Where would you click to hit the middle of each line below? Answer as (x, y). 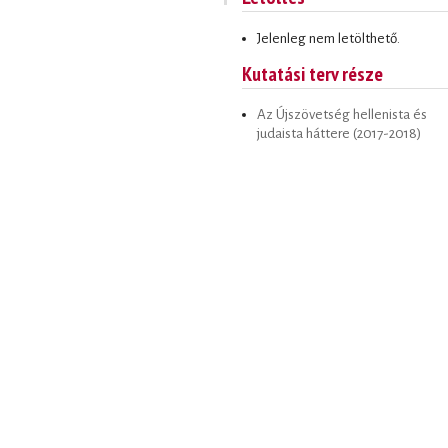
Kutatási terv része (312, 73)
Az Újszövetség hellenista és (342, 115)
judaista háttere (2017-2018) (339, 134)
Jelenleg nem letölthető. (328, 38)
